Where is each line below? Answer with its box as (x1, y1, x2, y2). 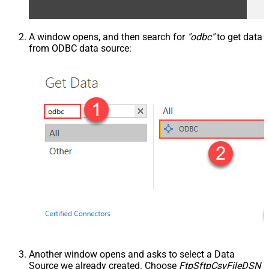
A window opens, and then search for (29, 31, 187, 43)
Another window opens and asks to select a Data (29, 248, 235, 260)
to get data (214, 31, 262, 43)
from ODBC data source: (29, 42, 131, 54)
